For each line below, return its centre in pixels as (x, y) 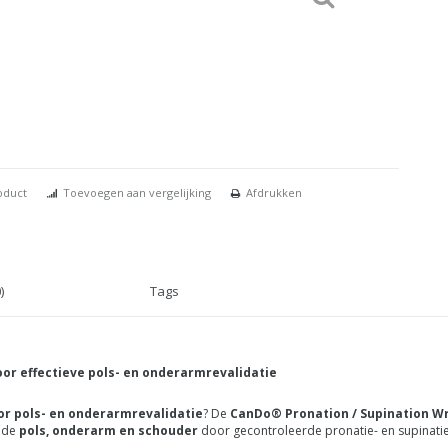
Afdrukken (274, 193)
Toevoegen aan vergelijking (137, 193)
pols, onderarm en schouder (108, 431)
